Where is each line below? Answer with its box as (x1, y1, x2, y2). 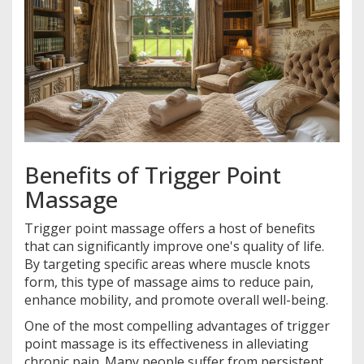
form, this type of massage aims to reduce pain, (24, 272, 314, 291)
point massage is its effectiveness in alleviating (24, 334, 309, 353)
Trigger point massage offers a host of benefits (24, 219, 315, 237)
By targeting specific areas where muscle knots (24, 254, 310, 273)
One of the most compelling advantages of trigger (24, 316, 330, 335)
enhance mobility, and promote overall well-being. (24, 290, 328, 309)
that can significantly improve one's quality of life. (24, 236, 324, 255)
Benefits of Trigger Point (24, 158, 281, 190)
